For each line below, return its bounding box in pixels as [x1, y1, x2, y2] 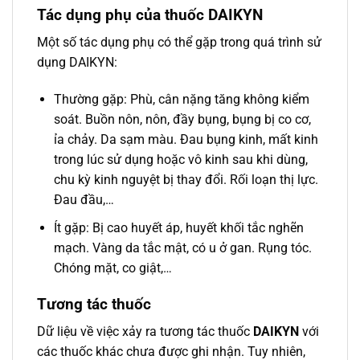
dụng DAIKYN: [37, 55, 117, 71]
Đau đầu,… [53, 192, 114, 208]
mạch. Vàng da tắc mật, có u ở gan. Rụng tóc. [53, 239, 312, 256]
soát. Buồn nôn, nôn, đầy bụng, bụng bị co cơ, [53, 112, 311, 128]
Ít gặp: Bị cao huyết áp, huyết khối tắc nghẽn [53, 219, 304, 235]
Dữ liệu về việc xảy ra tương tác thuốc [37, 324, 250, 340]
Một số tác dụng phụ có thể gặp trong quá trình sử [37, 35, 321, 51]
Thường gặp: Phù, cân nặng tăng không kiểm [53, 92, 309, 108]
